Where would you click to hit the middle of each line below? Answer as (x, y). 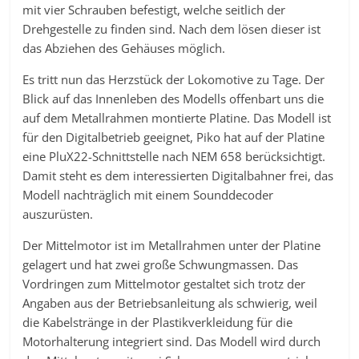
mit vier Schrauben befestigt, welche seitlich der (154, 10)
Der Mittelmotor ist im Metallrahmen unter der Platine (172, 245)
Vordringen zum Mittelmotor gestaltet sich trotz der (164, 284)
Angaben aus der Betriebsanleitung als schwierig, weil (170, 303)
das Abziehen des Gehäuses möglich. (124, 48)
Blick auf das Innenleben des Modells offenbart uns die (173, 99)
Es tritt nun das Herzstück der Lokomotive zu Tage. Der (174, 79)
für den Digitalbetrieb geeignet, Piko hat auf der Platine (174, 137)
